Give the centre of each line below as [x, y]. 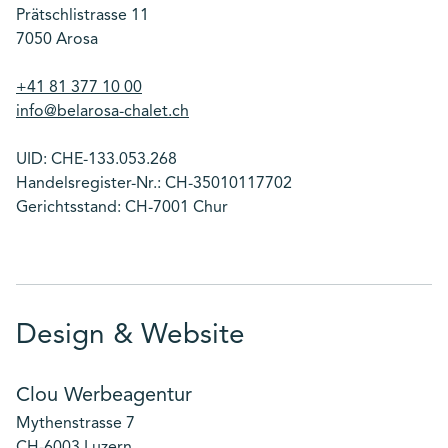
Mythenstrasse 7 [75, 424]
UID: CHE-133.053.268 [96, 160]
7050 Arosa [57, 40]
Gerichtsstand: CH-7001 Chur [122, 208]
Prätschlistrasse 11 [87, 16]
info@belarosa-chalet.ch [102, 112]
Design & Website [130, 336]
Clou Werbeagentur [104, 396]
